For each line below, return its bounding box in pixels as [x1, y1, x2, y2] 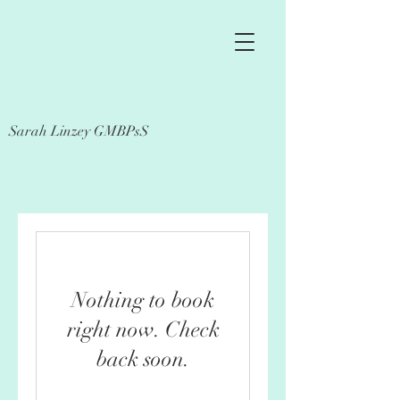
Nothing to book [71, 287, 214, 313]
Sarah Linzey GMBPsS [9, 122, 148, 140]
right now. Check [66, 316, 220, 343]
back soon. [96, 346, 190, 372]
